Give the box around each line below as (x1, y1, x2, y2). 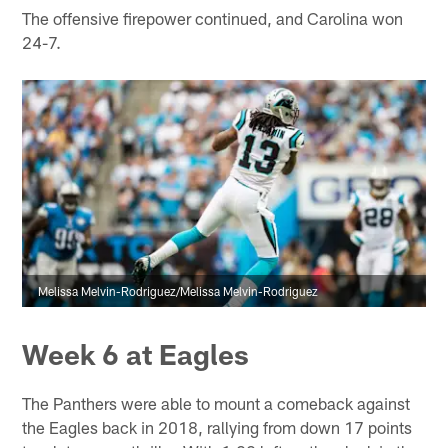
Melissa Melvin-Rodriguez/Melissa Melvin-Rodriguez (38, 283, 319, 298)
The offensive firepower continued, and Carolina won (22, 7, 404, 28)
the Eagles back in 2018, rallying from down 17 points (22, 416, 413, 437)
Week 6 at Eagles (22, 336, 250, 371)
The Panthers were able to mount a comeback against (22, 392, 411, 413)
